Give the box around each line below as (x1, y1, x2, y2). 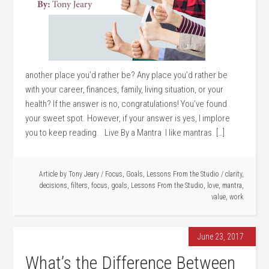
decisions (38, 181, 67, 190)
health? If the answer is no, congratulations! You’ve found (25, 98, 228, 109)
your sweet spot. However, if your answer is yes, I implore (25, 113, 231, 124)
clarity (225, 170, 242, 178)
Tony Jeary (68, 170, 99, 178)
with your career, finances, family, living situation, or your (25, 84, 224, 95)
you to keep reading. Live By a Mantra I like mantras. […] (25, 127, 225, 138)
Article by (38, 170, 68, 178)
